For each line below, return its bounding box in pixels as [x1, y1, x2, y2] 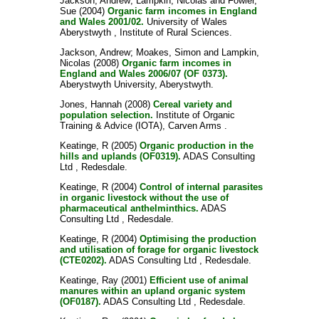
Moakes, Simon [135, 47, 201, 58]
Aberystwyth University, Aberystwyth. [59, 79, 214, 90]
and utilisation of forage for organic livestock [59, 244, 258, 255]
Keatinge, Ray [59, 275, 118, 286]
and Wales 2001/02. [59, 16, 144, 27]
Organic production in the [139, 140, 253, 151]
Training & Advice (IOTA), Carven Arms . [59, 120, 227, 131]
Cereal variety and [152, 99, 232, 110]
